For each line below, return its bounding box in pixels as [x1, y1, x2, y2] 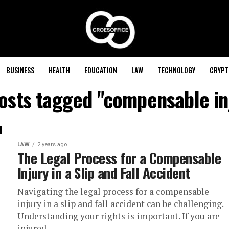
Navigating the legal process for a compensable [17, 186, 209, 197]
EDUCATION [84, 64, 117, 75]
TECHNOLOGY [157, 64, 195, 75]
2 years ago [37, 141, 67, 148]
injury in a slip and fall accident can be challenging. [17, 198, 223, 210]
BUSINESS [6, 64, 34, 75]
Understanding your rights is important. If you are [17, 210, 220, 222]
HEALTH [48, 64, 70, 75]
